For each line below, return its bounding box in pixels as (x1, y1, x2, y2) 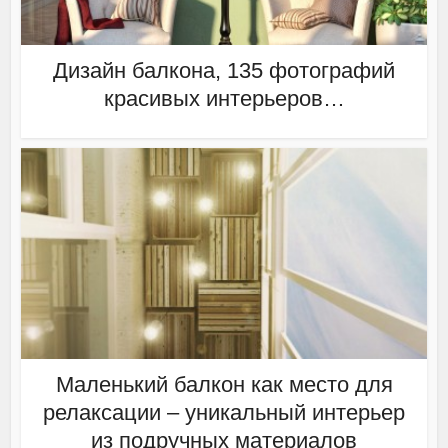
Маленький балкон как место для (55, 371, 393, 397)
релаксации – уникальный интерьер (43, 399, 405, 425)
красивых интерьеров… (103, 85, 345, 111)
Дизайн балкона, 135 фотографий (53, 57, 395, 83)
